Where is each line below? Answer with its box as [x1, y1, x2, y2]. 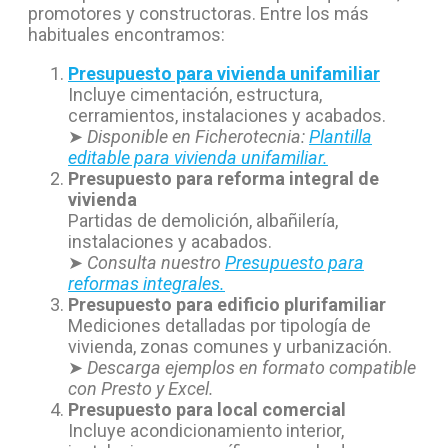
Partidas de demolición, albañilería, [68, 210, 338, 232]
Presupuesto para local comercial [68, 399, 346, 421]
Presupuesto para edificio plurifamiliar [68, 294, 386, 316]
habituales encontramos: [28, 24, 225, 46]
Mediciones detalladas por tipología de [68, 315, 371, 337]
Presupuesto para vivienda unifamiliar [68, 63, 380, 85]
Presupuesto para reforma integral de [68, 168, 379, 190]
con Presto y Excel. [68, 378, 214, 400]
